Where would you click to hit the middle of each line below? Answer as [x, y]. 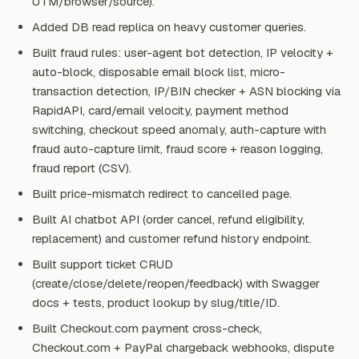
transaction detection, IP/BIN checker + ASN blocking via [186, 91]
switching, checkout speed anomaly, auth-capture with [179, 130]
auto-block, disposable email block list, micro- [159, 72]
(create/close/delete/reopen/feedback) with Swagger [176, 284]
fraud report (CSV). [82, 168]
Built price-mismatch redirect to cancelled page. [162, 194]
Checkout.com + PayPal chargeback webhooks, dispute [183, 348]
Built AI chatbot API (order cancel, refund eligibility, [168, 220]
